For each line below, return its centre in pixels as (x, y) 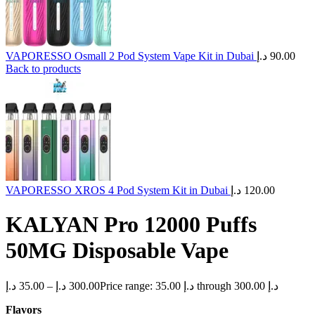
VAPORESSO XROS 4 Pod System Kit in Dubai (118, 190)
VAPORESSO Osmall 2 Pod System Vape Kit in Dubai (131, 56)
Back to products (43, 69)
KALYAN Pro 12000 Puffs (131, 225)
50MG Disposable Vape (117, 251)
